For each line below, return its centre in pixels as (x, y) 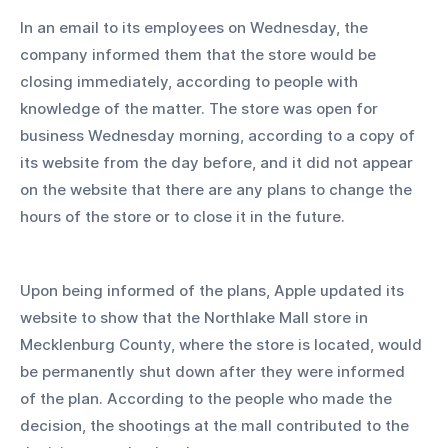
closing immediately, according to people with (191, 81)
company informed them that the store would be (200, 54)
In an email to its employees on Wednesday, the (196, 27)
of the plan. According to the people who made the (208, 398)
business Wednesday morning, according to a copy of (219, 135)
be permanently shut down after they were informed (214, 371)
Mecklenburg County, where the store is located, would (223, 344)
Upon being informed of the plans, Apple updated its (214, 290)
